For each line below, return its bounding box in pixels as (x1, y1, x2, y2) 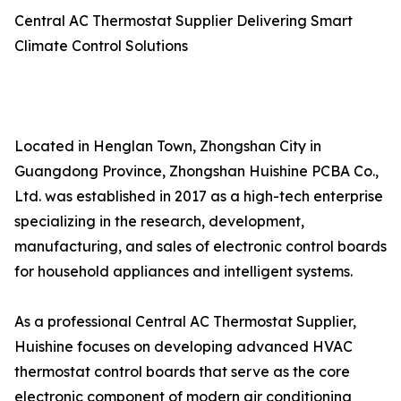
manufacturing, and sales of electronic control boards (14, 237, 387, 255)
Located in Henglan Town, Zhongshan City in (14, 137, 321, 155)
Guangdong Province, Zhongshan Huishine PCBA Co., (14, 162, 379, 180)
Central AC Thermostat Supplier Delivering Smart (14, 12, 353, 30)
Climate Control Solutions (14, 37, 206, 55)
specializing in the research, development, (14, 212, 304, 230)
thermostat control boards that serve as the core (14, 363, 350, 380)
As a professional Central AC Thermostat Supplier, (14, 312, 356, 330)
